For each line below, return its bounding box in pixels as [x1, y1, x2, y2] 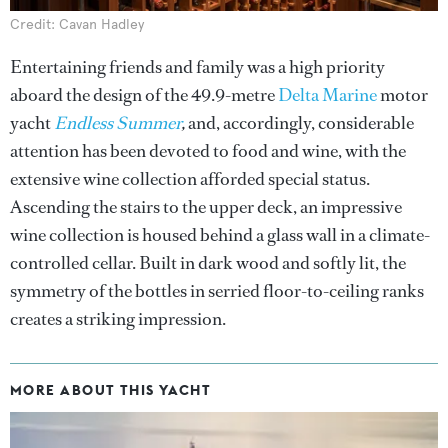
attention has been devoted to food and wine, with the [10, 138, 406, 163]
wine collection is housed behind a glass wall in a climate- [10, 222, 430, 247]
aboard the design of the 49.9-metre [10, 82, 278, 107]
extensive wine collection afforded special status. [10, 166, 370, 191]
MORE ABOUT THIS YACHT [10, 380, 212, 399]
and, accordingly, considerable [185, 110, 414, 135]
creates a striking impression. [10, 306, 226, 331]
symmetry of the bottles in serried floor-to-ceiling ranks [10, 278, 424, 303]
